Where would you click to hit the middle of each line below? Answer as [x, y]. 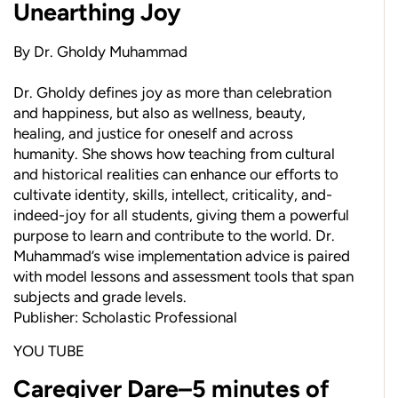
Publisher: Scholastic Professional [127, 317]
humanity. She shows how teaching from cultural [174, 153]
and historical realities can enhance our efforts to [176, 174]
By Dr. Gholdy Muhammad [100, 51]
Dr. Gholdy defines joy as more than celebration [172, 92]
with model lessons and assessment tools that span [183, 276]
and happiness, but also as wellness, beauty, [159, 112]
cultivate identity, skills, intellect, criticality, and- [173, 194]
